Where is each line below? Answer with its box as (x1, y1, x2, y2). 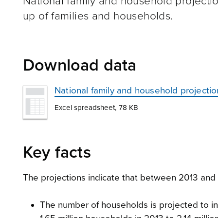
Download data (23, 55, 137, 75)
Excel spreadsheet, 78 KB (54, 103, 138, 112)
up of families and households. (23, 9, 173, 22)
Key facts (23, 142, 91, 163)
